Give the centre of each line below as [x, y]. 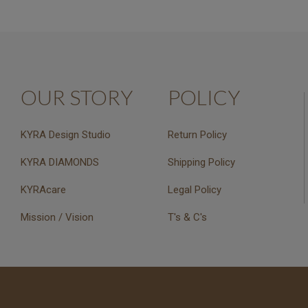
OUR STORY [77, 97]
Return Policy [197, 135]
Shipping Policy [201, 163]
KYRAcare [43, 190]
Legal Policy [194, 190]
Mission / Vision [57, 218]
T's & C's [187, 218]
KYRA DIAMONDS [60, 163]
